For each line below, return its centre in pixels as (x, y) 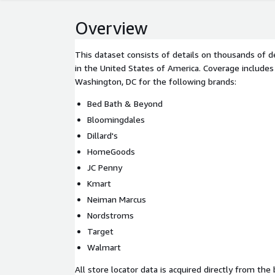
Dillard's (103, 135)
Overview (111, 28)
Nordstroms (110, 215)
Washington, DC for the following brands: (156, 81)
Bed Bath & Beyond (125, 103)
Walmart (104, 247)
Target (100, 231)
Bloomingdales (116, 119)
